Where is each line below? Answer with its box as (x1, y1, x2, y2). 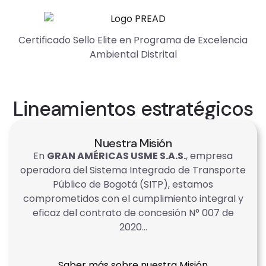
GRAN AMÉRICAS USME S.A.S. (47, 149, 186, 163)
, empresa (186, 149, 233, 163)
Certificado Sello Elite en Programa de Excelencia (18, 33, 248, 47)
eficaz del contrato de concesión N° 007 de (32, 206, 234, 220)
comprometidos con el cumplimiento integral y (23, 192, 243, 206)
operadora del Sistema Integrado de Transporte (20, 163, 246, 178)
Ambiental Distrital (89, 47, 177, 62)
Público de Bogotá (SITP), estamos (53, 178, 213, 192)
